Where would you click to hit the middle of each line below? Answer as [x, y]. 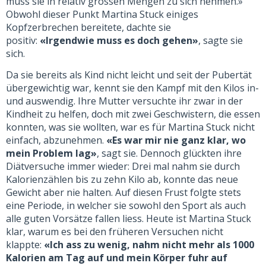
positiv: [23, 40]
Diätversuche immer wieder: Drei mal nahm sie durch [123, 167]
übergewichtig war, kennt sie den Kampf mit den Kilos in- [132, 88]
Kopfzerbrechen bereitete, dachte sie [88, 27]
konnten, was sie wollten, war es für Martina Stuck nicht [130, 127]
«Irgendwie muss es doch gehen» [119, 40]
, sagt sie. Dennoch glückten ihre [169, 153]
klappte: [25, 245]
